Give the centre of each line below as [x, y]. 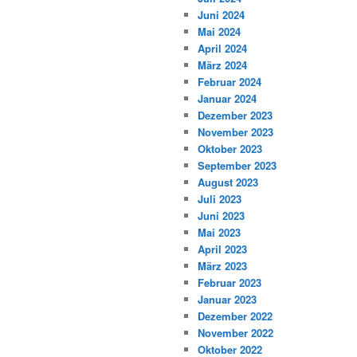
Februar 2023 [229, 283]
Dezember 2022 [235, 316]
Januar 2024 [227, 99]
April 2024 [222, 49]
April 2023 [222, 249]
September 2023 [237, 166]
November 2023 [235, 132]
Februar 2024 [229, 82]
